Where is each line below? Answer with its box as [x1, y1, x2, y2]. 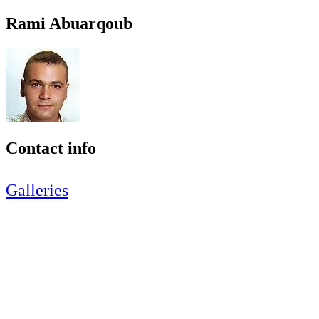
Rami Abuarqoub [6, 14, 132, 33]
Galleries [6, 180, 68, 199]
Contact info [6, 138, 96, 157]
